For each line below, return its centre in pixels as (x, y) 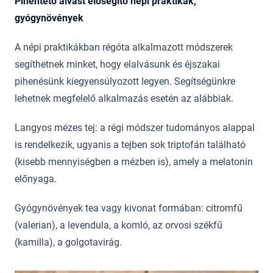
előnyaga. (36, 179)
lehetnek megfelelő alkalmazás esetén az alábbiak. (124, 99)
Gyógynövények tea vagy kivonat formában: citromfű (129, 208)
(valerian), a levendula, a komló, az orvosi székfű (119, 225)
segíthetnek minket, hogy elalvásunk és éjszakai (117, 65)
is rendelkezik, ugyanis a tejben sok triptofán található (130, 145)
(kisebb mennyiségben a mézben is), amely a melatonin (134, 162)
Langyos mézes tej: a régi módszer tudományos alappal (135, 128)
